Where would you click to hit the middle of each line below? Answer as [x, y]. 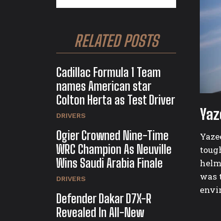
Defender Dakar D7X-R [104, 199]
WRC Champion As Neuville [114, 149]
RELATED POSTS [116, 41]
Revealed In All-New [100, 213]
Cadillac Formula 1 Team [109, 73]
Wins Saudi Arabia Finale [110, 163]
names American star [104, 86]
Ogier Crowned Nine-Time [112, 136]
